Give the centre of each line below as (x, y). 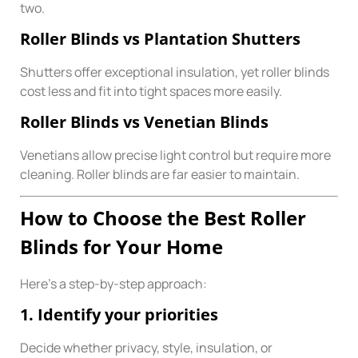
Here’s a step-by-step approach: (113, 283)
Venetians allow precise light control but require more (175, 155)
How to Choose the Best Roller (163, 217)
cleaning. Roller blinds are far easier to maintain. (160, 175)
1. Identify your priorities (119, 315)
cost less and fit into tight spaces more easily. (151, 91)
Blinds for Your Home (121, 246)
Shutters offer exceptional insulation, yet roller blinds (175, 72)
